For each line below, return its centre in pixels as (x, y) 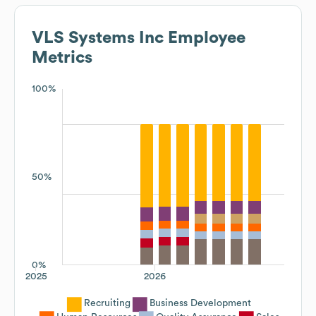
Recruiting (107, 303)
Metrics (62, 57)
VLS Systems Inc (98, 38)
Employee (205, 38)
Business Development (200, 303)
